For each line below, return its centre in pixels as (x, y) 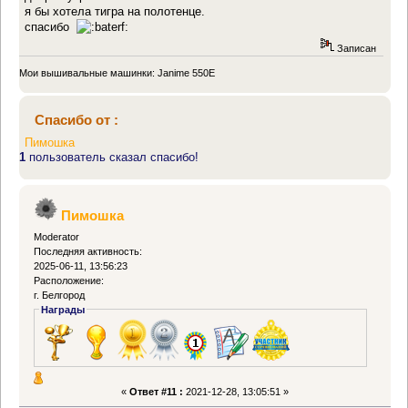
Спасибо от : (76, 119)
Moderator (57, 236)
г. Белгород (60, 295)
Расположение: (69, 280)
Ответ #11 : (156, 391)
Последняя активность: (88, 251)
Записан (355, 49)
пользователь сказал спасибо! (112, 157)
